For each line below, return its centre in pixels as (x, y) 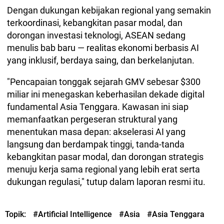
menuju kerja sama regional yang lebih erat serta (103, 169)
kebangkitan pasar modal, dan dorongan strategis (105, 157)
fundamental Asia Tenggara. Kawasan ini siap (98, 107)
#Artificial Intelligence (72, 214)
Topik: (16, 214)
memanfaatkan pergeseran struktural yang (92, 119)
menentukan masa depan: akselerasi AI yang (96, 132)
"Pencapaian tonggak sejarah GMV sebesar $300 (104, 82)
